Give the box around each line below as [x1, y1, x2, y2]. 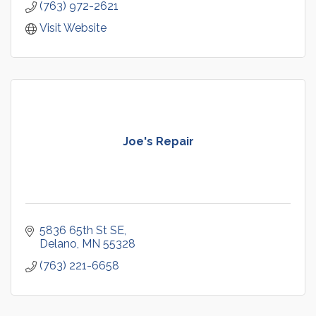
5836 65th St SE [39, 223, 124, 237]
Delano [39, 236, 77, 250]
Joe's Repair [122, 134, 194, 148]
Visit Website [39, 20, 107, 35]
